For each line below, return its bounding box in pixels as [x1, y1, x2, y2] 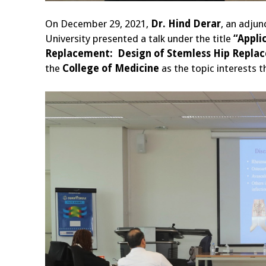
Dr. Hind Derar [151, 17, 221, 30]
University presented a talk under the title [45, 32, 233, 45]
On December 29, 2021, [45, 17, 151, 30]
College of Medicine [62, 62, 161, 74]
